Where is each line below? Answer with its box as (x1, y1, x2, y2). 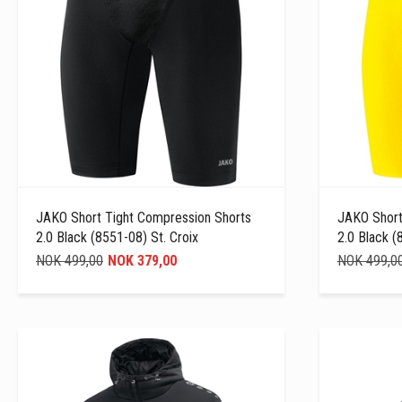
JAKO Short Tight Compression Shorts (36, 208, 251, 226)
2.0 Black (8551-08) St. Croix (36, 228, 198, 246)
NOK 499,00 (36, 251, 103, 269)
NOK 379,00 (108, 251, 177, 269)
